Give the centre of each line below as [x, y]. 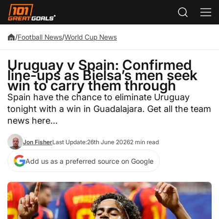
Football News [40, 37]
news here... [33, 120]
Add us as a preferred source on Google [89, 161]
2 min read [144, 142]
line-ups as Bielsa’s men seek [102, 75]
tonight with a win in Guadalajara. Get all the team [109, 108]
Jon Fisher [38, 142]
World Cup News [91, 37]
